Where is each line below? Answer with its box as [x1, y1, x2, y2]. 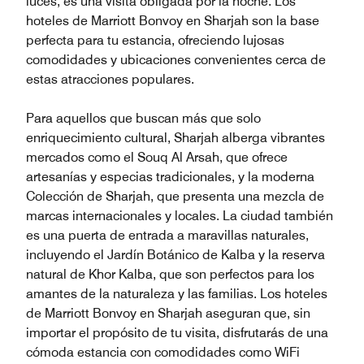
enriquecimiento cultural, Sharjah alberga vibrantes [26, 129, 325, 145]
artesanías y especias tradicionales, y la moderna [26, 168, 314, 184]
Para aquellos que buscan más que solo [26, 110, 261, 126]
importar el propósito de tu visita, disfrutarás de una [26, 324, 328, 340]
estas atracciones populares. [26, 71, 194, 87]
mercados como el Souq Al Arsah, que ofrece [26, 149, 288, 165]
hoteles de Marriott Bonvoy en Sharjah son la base [26, 12, 319, 28]
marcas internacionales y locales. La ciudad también [26, 207, 333, 223]
